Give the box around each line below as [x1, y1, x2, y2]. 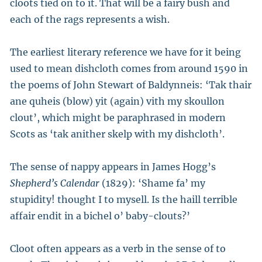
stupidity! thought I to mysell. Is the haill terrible [10, 194, 237, 205]
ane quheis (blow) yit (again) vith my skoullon [10, 95, 225, 107]
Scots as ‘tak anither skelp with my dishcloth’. [10, 128, 225, 140]
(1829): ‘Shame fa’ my [99, 177, 205, 189]
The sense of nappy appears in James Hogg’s [10, 161, 216, 173]
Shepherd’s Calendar [10, 177, 99, 189]
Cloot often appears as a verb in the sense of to [10, 243, 226, 254]
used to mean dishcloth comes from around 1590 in [10, 63, 248, 74]
